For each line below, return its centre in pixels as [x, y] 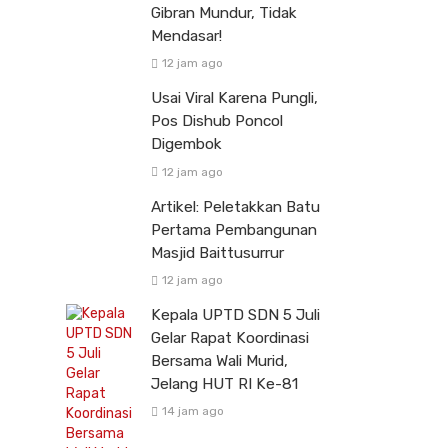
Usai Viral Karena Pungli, [234, 98]
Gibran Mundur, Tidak [224, 13]
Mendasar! [186, 36]
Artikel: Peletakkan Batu [235, 206]
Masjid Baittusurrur [217, 252]
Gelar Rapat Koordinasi [230, 337]
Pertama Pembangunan [234, 229]
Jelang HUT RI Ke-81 [224, 383]
